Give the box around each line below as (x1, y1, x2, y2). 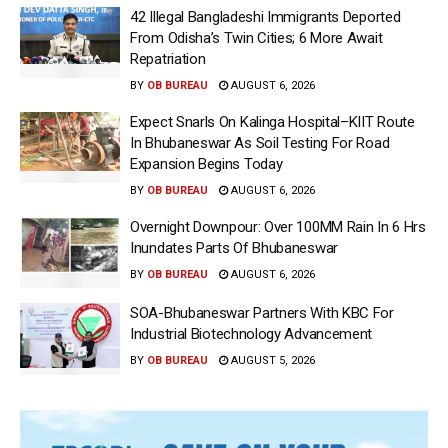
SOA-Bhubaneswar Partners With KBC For (130, 304, 394, 323)
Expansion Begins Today (130, 154, 283, 173)
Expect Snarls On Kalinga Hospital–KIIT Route (130, 112, 415, 131)
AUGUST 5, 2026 (228, 354, 315, 368)
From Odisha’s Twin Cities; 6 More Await (130, 28, 383, 47)
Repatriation (130, 49, 206, 68)
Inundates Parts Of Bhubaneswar (130, 238, 338, 257)
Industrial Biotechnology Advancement (130, 325, 373, 344)
